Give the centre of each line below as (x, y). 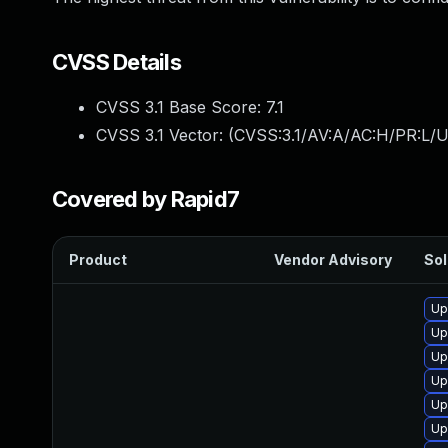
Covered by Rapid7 (146, 199)
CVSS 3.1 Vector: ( (165, 135)
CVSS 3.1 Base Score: (181, 107)
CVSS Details (116, 62)
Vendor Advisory (333, 259)
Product (98, 259)
